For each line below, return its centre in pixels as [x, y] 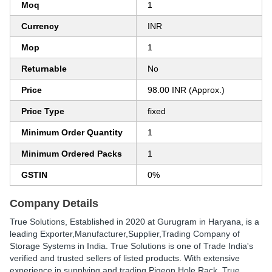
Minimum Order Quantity [72, 132]
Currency [40, 26]
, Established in [95, 222]
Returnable [44, 69]
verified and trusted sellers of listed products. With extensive [125, 258]
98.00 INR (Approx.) [186, 90]
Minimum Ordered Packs [72, 154]
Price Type [43, 111]
